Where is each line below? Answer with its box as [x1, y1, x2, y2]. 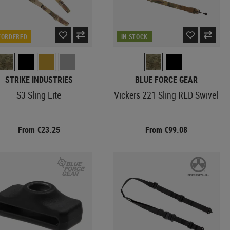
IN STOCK [121, 32, 148, 41]
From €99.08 [145, 124, 187, 136]
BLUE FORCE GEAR [135, 73, 198, 85]
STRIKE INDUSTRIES [5, 73, 73, 85]
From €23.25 [17, 124, 60, 136]
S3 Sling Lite [16, 88, 62, 101]
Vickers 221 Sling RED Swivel [114, 88, 219, 101]
